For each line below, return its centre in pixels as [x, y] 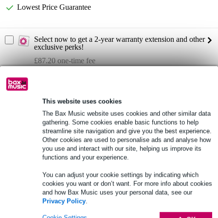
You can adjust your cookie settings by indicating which [120, 175]
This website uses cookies [82, 101]
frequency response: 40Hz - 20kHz [61, 102]
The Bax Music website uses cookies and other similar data [127, 113]
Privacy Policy [64, 201]
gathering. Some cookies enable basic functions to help [120, 122]
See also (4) [23, 160]
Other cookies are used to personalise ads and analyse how [127, 140]
